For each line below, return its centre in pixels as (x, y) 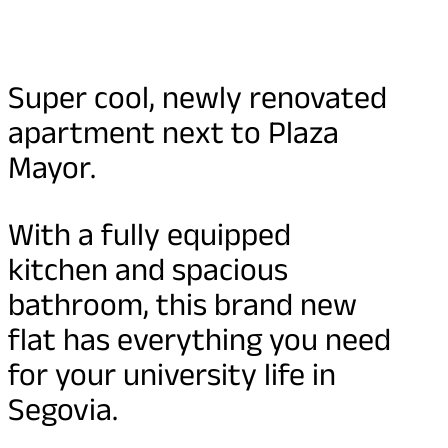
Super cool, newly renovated (197, 97)
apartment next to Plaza (173, 132)
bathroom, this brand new (182, 304)
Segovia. (63, 409)
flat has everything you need (199, 339)
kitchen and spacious (148, 269)
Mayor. (52, 167)
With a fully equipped (149, 234)
